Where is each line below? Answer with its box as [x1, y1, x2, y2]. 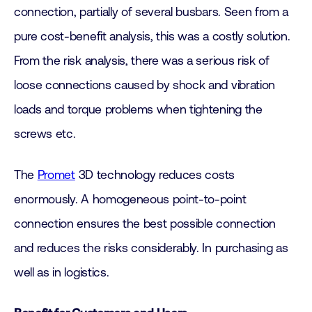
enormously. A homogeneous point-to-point [14, 192, 247, 206]
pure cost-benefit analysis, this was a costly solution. [14, 29, 290, 43]
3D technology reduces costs [75, 168, 235, 182]
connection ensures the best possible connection [14, 217, 276, 231]
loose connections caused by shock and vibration [14, 78, 275, 92]
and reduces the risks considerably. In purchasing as [14, 241, 288, 255]
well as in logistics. [14, 265, 109, 279]
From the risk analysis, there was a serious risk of [14, 54, 270, 68]
